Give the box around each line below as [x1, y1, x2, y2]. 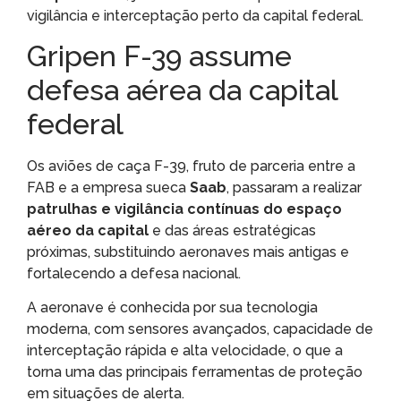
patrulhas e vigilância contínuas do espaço [27, 200, 342, 218]
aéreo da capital [27, 222, 149, 240]
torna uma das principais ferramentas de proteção [27, 363, 363, 381]
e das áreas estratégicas [149, 222, 316, 240]
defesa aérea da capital [27, 73, 337, 107]
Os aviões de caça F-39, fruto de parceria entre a [27, 158, 355, 175]
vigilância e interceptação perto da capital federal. [27, 6, 363, 24]
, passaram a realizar [226, 179, 362, 197]
